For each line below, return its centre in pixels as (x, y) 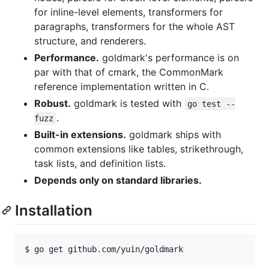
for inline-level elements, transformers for (128, 12)
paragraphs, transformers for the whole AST (134, 26)
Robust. (53, 103)
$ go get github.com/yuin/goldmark (104, 249)
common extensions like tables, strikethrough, (139, 149)
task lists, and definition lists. (100, 163)
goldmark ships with (174, 134)
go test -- (212, 104)
